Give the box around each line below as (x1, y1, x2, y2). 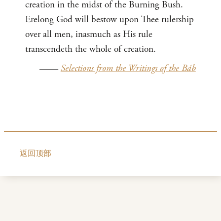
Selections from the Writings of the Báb (60, 62, 196, 75)
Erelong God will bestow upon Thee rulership (25, 13, 194, 26)
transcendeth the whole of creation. (25, 42, 156, 55)
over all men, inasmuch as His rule (25, 28, 153, 40)
